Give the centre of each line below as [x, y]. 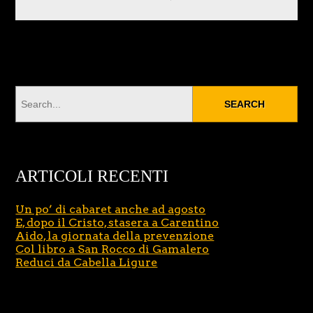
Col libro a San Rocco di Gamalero [112, 249]
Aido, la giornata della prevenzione [115, 236]
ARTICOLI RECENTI [92, 176]
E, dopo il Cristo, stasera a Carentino [117, 223]
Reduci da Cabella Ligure [87, 263]
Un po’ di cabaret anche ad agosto [111, 210]
